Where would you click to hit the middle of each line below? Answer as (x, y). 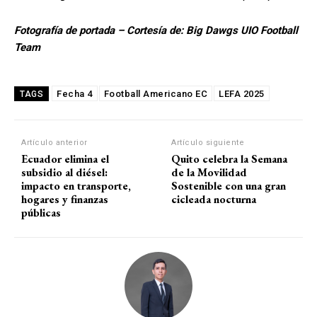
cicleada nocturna (214, 200)
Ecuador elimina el (65, 159)
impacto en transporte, (76, 186)
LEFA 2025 (242, 94)
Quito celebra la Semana (230, 159)
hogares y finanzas (65, 200)
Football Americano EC (155, 94)
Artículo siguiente (208, 143)
